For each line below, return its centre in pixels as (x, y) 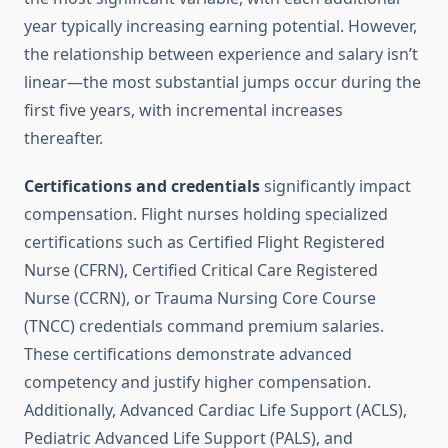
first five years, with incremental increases (183, 110)
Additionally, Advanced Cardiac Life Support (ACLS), (215, 410)
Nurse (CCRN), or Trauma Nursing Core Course (200, 298)
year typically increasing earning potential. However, (220, 26)
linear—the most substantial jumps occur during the (222, 82)
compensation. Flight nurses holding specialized (206, 214)
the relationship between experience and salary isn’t (221, 54)
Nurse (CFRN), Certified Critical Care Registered (201, 270)
